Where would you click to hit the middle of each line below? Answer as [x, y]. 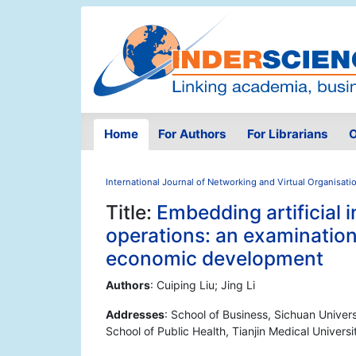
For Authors [193, 134]
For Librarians [287, 134]
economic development [215, 259]
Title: [131, 213]
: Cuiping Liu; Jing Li [203, 285]
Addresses [135, 315]
